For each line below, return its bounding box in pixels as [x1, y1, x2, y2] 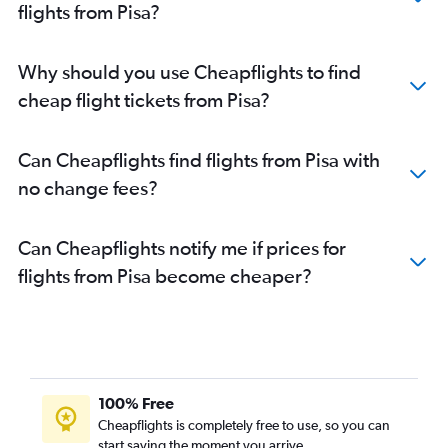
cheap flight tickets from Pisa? [18, 88, 270, 112]
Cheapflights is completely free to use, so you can [98, 417, 390, 434]
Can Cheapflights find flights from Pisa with [18, 148, 380, 172]
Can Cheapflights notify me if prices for [18, 236, 346, 260]
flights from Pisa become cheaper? [18, 264, 312, 288]
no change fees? [18, 176, 158, 200]
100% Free [98, 394, 174, 413]
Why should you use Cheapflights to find [18, 60, 361, 84]
